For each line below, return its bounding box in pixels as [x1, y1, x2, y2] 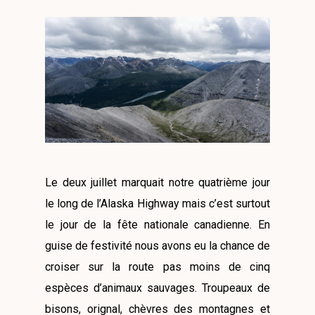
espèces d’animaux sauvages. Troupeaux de [45, 281, 270, 295]
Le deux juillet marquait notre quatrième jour [45, 176, 270, 190]
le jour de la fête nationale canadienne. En [45, 218, 270, 232]
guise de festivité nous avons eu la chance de [45, 239, 270, 253]
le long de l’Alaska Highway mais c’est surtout [45, 197, 270, 211]
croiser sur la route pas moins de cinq [45, 260, 270, 274]
